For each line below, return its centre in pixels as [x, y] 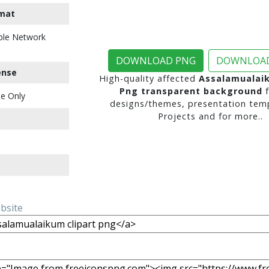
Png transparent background [191, 91]
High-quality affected [149, 78]
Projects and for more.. [210, 116]
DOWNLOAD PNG [156, 61]
